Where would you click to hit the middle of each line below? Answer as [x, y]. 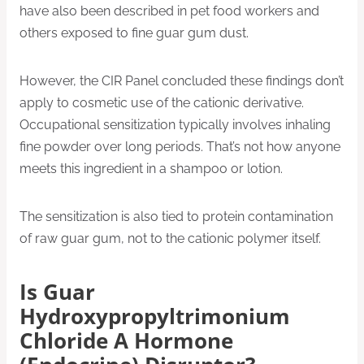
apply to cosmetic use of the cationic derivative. [162, 102]
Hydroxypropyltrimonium [155, 317]
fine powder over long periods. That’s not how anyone [180, 146]
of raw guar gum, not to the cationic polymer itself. [170, 238]
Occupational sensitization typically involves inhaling [175, 124]
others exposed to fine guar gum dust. [134, 32]
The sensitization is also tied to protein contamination [176, 216]
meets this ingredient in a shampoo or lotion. [151, 168]
